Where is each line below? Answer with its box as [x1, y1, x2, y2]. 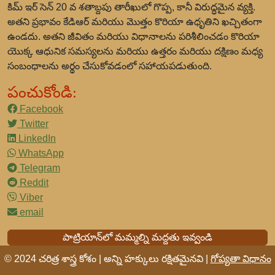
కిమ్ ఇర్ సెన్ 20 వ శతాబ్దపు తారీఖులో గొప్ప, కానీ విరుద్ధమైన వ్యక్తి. [7, 2, 255, 12]
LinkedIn [16, 133, 56, 144]
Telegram [17, 163, 60, 173]
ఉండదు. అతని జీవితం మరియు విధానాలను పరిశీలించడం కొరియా [7, 31, 260, 42]
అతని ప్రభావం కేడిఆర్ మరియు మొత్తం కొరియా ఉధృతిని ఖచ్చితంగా [7, 17, 262, 27]
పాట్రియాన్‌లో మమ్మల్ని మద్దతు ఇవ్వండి [63, 232, 212, 242]
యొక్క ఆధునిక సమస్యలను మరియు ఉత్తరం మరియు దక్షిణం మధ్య [7, 46, 263, 56]
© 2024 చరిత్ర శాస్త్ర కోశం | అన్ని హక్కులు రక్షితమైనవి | [4, 254, 211, 264]
